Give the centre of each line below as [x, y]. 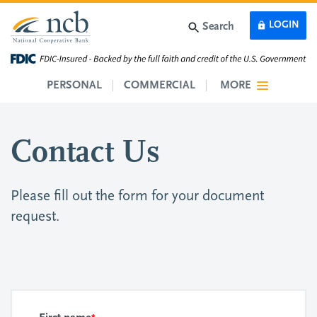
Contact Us [85, 154]
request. [39, 217]
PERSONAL [75, 85]
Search [218, 27]
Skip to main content [53, 23]
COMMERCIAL [160, 85]
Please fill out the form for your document [137, 197]
